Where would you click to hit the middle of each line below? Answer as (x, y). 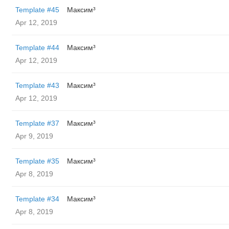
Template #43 (37, 85)
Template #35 (37, 161)
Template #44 (37, 48)
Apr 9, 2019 (34, 136)
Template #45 (37, 10)
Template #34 (37, 199)
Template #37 (37, 123)
